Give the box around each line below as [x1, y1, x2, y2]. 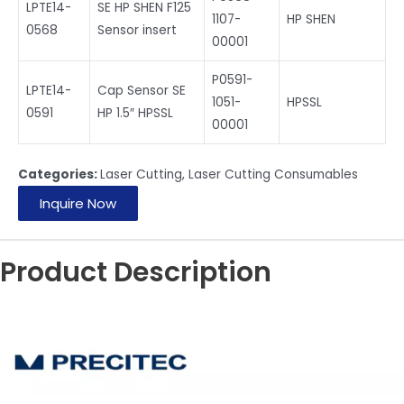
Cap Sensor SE [97, 82, 186, 100]
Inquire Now [40, 193, 116, 213]
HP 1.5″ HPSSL [97, 105, 173, 123]
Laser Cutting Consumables [188, 165, 358, 183]
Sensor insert [97, 22, 177, 40]
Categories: [18, 165, 100, 183]
